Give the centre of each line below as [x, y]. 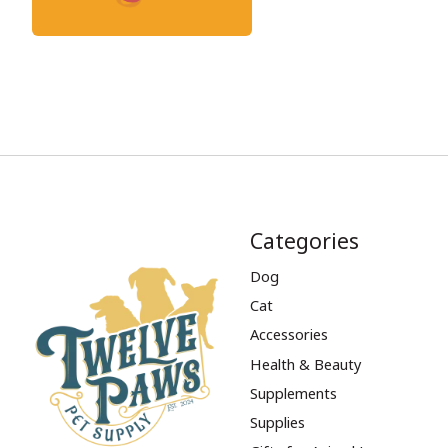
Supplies [277, 421]
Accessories [288, 334]
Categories [304, 240]
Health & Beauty [305, 363]
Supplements [293, 392]
